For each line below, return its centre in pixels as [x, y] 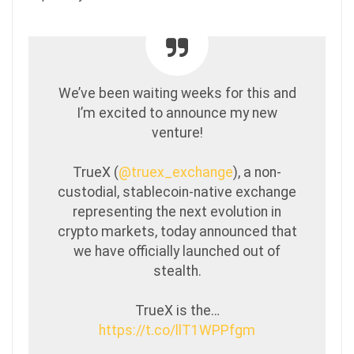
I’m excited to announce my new [177, 113]
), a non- [257, 172]
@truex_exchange [176, 172]
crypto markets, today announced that [177, 231]
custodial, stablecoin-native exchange [177, 192]
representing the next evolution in [177, 211]
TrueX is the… [177, 310]
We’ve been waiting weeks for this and [177, 93]
